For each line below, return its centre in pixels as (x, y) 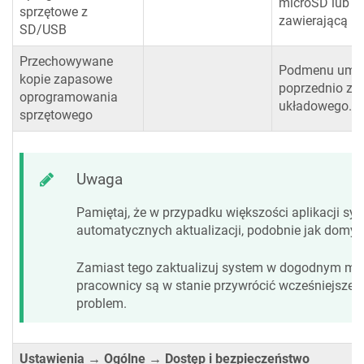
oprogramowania (69, 97)
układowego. (315, 106)
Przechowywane (66, 62)
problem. (102, 303)
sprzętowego (56, 115)
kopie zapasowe (66, 80)
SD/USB (43, 30)
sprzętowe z (54, 12)
